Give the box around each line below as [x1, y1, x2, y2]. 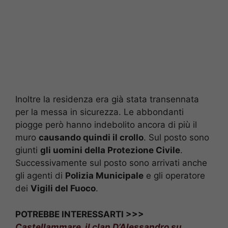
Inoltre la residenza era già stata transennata [15, 94, 199, 105]
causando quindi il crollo [39, 132, 144, 143]
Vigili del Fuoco [31, 183, 96, 194]
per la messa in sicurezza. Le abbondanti [15, 107, 184, 118]
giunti [15, 145, 40, 156]
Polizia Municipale [65, 170, 144, 181]
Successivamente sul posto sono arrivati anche [15, 158, 207, 168]
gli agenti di [15, 170, 65, 181]
